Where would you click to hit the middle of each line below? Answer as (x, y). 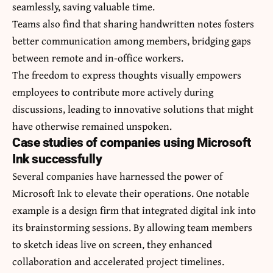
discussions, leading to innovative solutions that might (133, 109)
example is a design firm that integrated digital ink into (134, 210)
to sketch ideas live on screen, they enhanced (112, 244)
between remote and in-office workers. (98, 58)
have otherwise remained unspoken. (92, 126)
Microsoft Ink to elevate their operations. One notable (131, 193)
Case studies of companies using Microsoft (132, 143)
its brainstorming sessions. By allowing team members (132, 227)
